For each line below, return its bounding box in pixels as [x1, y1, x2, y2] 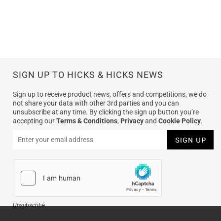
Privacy [120, 116, 144, 125]
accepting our [12, 116, 56, 125]
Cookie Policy [158, 116, 201, 125]
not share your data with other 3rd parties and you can [12, 99, 179, 107]
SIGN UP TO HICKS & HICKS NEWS [12, 69, 163, 80]
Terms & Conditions [56, 116, 117, 125]
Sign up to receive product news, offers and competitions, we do [12, 90, 207, 98]
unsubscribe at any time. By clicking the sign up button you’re [12, 108, 199, 116]
